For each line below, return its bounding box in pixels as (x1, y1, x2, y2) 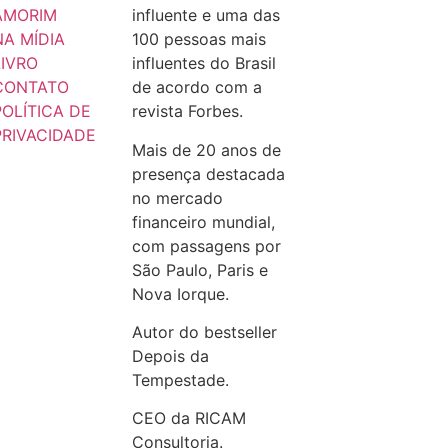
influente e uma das (131, 5, 280, 26)
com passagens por (131, 235, 281, 256)
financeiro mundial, (131, 211, 275, 232)
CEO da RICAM (131, 408, 246, 429)
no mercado (131, 187, 223, 208)
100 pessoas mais (131, 29, 266, 50)
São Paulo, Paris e (131, 259, 268, 280)
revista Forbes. (131, 101, 243, 122)
